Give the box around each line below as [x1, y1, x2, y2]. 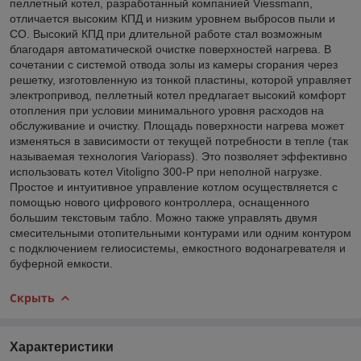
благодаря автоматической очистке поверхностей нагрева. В [10, 42, 331, 56]
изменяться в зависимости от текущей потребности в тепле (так [10, 134, 348, 147]
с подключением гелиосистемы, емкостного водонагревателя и [10, 241, 346, 255]
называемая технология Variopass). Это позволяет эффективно [10, 149, 347, 163]
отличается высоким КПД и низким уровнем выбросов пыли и [10, 11, 335, 25]
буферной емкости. [10, 256, 113, 270]
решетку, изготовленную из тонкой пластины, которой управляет [10, 73, 351, 86]
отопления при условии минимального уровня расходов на [10, 103, 324, 117]
